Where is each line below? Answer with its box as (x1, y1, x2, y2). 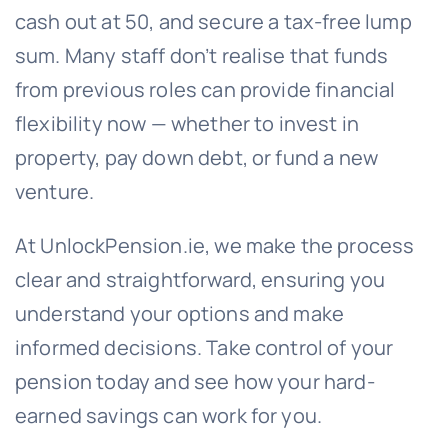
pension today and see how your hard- (14, 368, 375, 396)
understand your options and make (14, 300, 345, 328)
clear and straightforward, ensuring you (14, 266, 386, 294)
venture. (14, 178, 95, 206)
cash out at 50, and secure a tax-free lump (14, 8, 412, 36)
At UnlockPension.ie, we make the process (14, 232, 415, 260)
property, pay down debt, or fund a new (14, 144, 379, 172)
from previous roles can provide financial (14, 76, 396, 104)
